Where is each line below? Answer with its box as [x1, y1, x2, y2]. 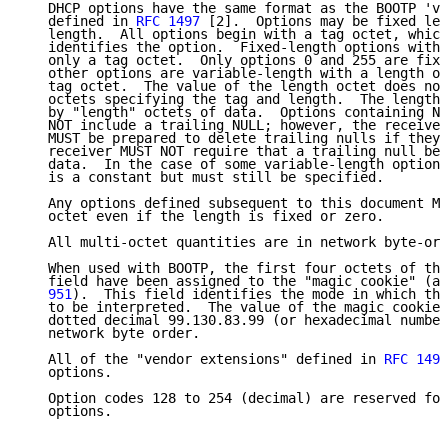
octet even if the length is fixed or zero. [24, 208, 384, 225]
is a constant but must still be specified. [24, 169, 384, 186]
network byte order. [24, 325, 200, 342]
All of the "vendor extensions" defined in [24, 351, 384, 368]
